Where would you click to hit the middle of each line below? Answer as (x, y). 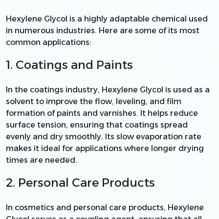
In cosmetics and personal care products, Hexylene (105, 207)
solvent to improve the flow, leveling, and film (94, 101)
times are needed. (42, 160)
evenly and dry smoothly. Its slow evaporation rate (104, 136)
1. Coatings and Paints (69, 65)
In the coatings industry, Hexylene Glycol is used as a (108, 89)
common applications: (49, 42)
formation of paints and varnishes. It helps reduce (102, 113)
